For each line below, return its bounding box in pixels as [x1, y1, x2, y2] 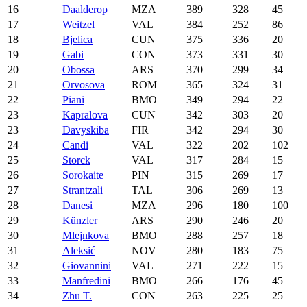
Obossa [62, 63, 95, 75]
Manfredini [62, 274, 110, 286]
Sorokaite [62, 169, 103, 181]
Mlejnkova [62, 229, 109, 241]
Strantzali [62, 184, 103, 196]
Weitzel [62, 18, 95, 30]
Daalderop [62, 3, 108, 15]
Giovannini [62, 259, 111, 271]
